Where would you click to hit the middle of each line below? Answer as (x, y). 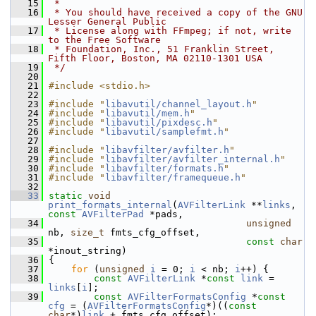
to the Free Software (104, 40)
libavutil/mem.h (147, 113)
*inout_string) (87, 251)
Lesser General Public (107, 22)
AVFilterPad (113, 214)
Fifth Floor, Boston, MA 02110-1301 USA (155, 58)
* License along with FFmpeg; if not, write (170, 31)
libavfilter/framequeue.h (173, 177)
